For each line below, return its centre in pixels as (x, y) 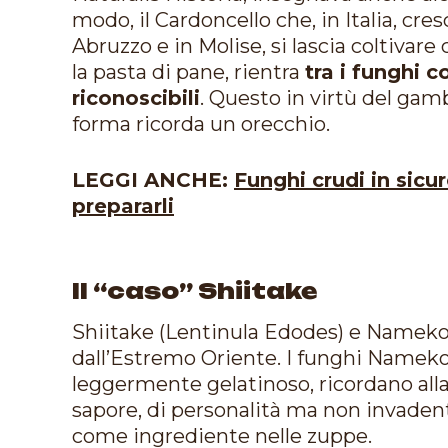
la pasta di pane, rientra (188, 71)
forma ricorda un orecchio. (201, 123)
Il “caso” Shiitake (195, 290)
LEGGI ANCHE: (153, 179)
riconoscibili (136, 97)
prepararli (123, 205)
